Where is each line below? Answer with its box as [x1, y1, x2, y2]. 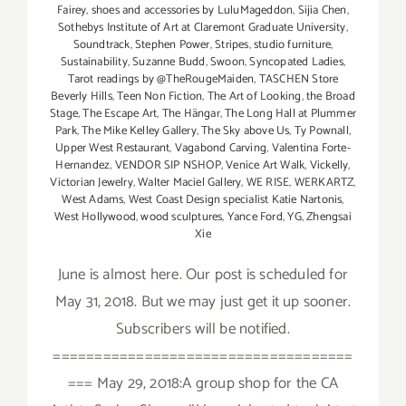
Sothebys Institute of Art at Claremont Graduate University [58, 18, 346, 38]
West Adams [62, 190, 124, 210]
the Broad [305, 87, 355, 107]
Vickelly [309, 156, 349, 176]
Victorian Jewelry [50, 173, 133, 193]
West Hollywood [54, 208, 137, 227]
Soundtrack [72, 35, 130, 55]
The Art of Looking [207, 87, 302, 107]
